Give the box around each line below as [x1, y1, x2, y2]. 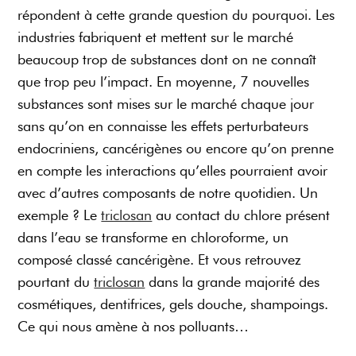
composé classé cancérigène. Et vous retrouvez [17, 251, 302, 269]
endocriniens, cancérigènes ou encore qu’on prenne [17, 140, 335, 157]
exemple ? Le [17, 207, 102, 224]
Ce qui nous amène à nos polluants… [17, 318, 250, 335]
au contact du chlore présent [152, 207, 331, 224]
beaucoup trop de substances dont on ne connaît [17, 51, 317, 68]
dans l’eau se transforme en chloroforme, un [17, 229, 289, 246]
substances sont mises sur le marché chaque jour [17, 95, 315, 113]
